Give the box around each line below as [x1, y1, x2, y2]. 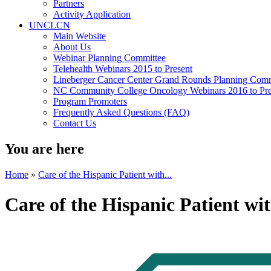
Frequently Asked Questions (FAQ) [53, 107, 189, 118]
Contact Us [53, 118, 96, 129]
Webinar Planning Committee [53, 53, 166, 64]
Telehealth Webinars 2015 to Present [53, 64, 192, 74]
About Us [53, 42, 91, 53]
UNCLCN [29, 20, 70, 31]
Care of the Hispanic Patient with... [38, 169, 172, 180]
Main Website [53, 31, 106, 42]
